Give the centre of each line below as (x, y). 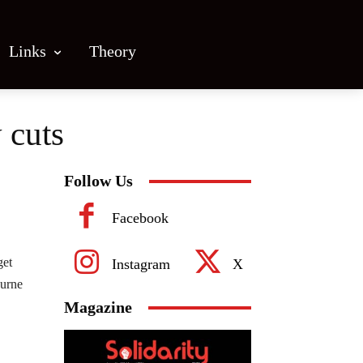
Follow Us (98, 181)
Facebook (140, 218)
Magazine (98, 307)
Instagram (141, 264)
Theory (113, 51)
